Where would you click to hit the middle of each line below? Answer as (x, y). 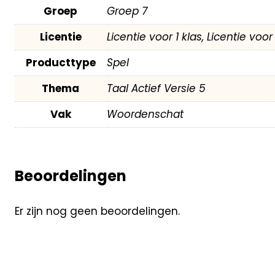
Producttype (60, 62)
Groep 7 (127, 11)
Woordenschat (145, 114)
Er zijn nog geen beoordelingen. (97, 211)
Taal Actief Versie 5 (156, 88)
